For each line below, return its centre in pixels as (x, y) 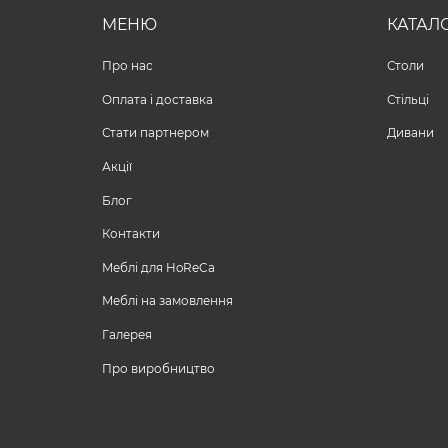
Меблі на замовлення (167, 301)
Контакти (131, 234)
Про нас (127, 66)
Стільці (408, 99)
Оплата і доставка (157, 99)
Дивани (410, 133)
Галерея (127, 335)
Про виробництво (158, 368)
